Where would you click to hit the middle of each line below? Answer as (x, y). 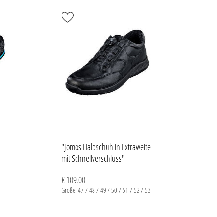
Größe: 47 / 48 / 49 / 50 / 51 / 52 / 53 (106, 190)
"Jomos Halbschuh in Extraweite (106, 147)
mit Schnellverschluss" (93, 158)
